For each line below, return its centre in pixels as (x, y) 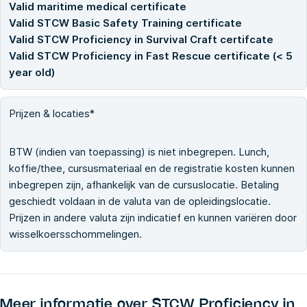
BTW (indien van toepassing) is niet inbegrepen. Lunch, (139, 152)
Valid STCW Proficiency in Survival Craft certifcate (141, 40)
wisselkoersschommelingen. (75, 234)
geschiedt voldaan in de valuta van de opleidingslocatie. (140, 201)
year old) (32, 73)
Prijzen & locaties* (52, 114)
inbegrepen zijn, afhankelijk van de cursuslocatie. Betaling (144, 185)
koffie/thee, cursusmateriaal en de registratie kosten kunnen (152, 169)
